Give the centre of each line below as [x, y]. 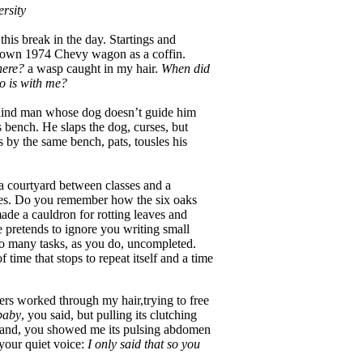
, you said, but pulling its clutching [109, 315]
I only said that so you [144, 344]
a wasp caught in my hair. [93, 68]
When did [186, 68]
